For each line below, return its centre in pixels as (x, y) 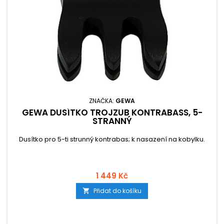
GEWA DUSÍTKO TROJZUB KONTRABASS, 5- (112, 112)
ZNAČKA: (102, 101)
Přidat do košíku (117, 191)
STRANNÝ (112, 121)
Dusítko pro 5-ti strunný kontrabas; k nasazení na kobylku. (112, 139)
